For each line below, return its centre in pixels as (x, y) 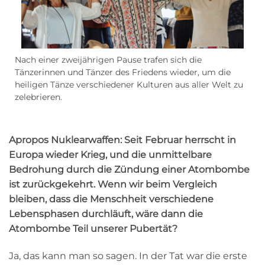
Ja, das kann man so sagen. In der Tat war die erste (128, 256)
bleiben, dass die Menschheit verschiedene (111, 199)
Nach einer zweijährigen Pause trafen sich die (108, 60)
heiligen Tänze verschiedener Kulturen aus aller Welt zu (129, 85)
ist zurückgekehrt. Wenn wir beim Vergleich (113, 185)
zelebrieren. (38, 97)
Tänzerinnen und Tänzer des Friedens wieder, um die (123, 72)
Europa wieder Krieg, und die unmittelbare (110, 155)
